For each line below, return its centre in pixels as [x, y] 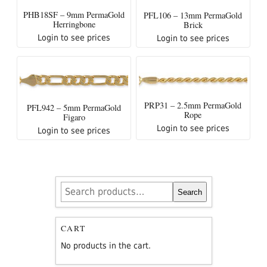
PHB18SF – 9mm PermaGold [74, 14]
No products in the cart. [105, 246]
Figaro [74, 117]
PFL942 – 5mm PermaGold [74, 108]
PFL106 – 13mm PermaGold [193, 15]
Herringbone [74, 24]
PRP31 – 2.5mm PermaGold [193, 105]
